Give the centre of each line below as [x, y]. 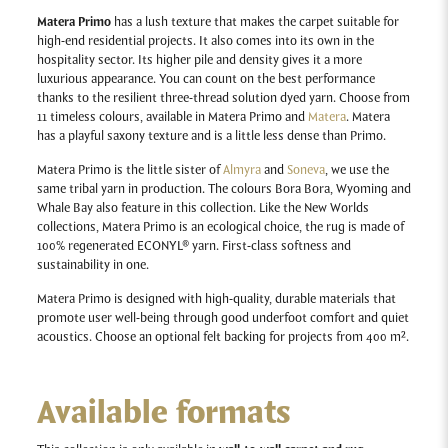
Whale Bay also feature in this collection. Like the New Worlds [202, 208]
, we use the [356, 170]
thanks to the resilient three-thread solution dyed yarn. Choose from [223, 98]
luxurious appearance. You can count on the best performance [205, 79]
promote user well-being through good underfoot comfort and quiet [222, 318]
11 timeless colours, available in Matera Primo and [172, 117]
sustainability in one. [92, 265]
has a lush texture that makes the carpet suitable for [254, 22]
